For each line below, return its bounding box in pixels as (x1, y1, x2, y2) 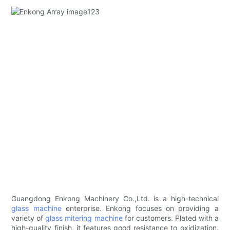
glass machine (11, 204, 62, 213)
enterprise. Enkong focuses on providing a (61, 204, 219, 213)
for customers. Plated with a (122, 214, 219, 223)
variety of (11, 214, 46, 223)
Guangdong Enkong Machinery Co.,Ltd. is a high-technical (11, 194, 219, 203)
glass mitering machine (45, 214, 123, 223)
